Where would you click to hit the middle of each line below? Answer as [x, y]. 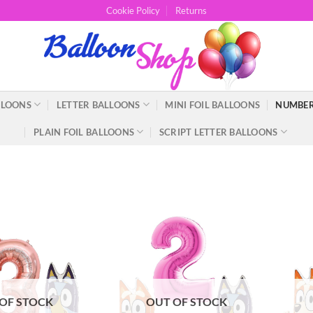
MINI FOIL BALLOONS [213, 104]
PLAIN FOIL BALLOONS [84, 132]
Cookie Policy [133, 10]
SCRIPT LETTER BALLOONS [218, 132]
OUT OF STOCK [187, 301]
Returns [191, 10]
